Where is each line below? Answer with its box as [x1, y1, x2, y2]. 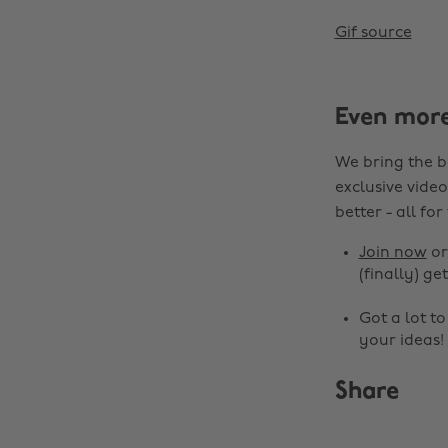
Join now [358, 245, 427, 261]
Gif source [334, 25, 412, 41]
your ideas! [358, 333, 444, 349]
